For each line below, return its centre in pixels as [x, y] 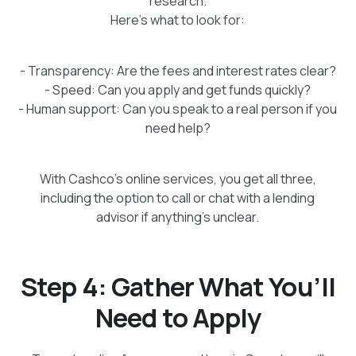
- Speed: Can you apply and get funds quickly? [178, 90]
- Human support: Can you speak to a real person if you [178, 109]
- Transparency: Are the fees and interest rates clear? [178, 71]
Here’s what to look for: [178, 20]
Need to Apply [178, 318]
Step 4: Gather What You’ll [178, 287]
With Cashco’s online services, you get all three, [178, 179]
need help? [178, 128]
